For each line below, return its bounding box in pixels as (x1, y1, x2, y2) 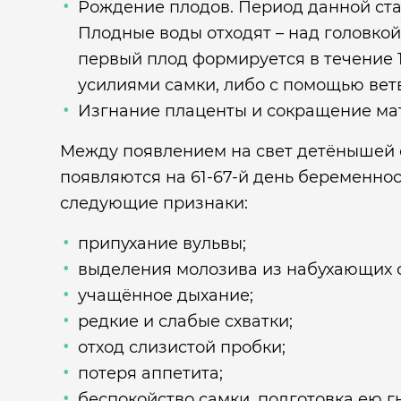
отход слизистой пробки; (78, 337, 286, 357)
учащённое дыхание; (78, 286, 253, 305)
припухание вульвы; (78, 234, 246, 253)
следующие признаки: (60, 193, 248, 213)
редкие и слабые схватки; (78, 311, 293, 331)
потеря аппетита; (78, 363, 223, 383)
